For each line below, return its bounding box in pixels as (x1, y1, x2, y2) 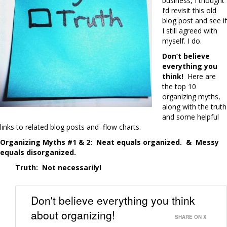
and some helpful (162, 111, 219, 122)
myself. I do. (162, 35, 202, 46)
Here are (187, 71, 216, 81)
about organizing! (31, 207, 115, 223)
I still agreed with (162, 25, 217, 35)
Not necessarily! (42, 162, 103, 172)
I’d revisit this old (162, 5, 216, 15)
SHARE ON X (175, 213, 207, 221)
